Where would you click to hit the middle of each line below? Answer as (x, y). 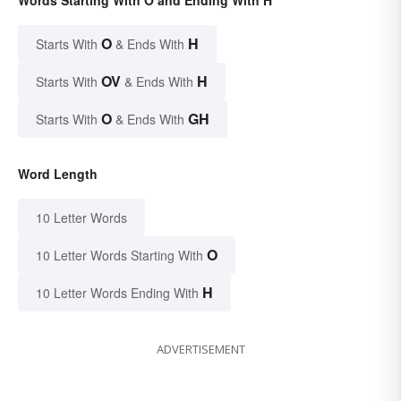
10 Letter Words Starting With (119, 256)
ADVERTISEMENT (200, 350)
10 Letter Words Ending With (117, 293)
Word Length (58, 174)
